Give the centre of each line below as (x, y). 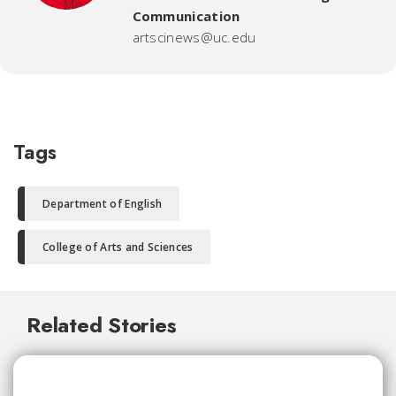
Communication (186, 16)
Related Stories (102, 325)
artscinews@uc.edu (194, 38)
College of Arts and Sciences (118, 247)
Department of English (103, 204)
